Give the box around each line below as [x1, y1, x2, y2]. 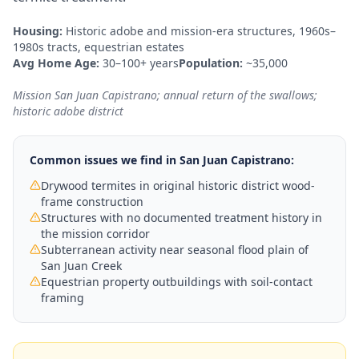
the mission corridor [41, 226, 150, 241]
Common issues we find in [30, 152, 179, 167]
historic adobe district [13, 103, 123, 119]
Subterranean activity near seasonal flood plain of [41, 242, 309, 257]
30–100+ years [103, 55, 179, 71]
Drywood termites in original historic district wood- [41, 178, 315, 193]
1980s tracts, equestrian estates [13, 39, 184, 54]
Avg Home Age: [13, 55, 99, 71]
